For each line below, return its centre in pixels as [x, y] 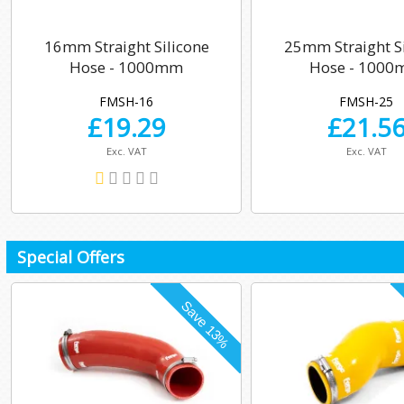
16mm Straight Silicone [126, 47]
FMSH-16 [126, 101]
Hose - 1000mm [126, 68]
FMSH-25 [366, 101]
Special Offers [71, 257]
